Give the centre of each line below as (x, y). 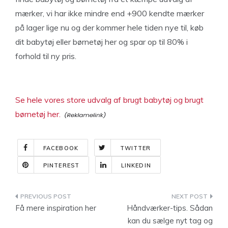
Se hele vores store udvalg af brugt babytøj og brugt (109, 100)
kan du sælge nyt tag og (170, 221)
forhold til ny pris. (46, 56)
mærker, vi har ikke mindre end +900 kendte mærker (110, 13)
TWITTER (135, 148)
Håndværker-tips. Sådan (170, 208)
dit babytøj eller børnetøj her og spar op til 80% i (102, 42)
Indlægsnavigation (72, 198)
